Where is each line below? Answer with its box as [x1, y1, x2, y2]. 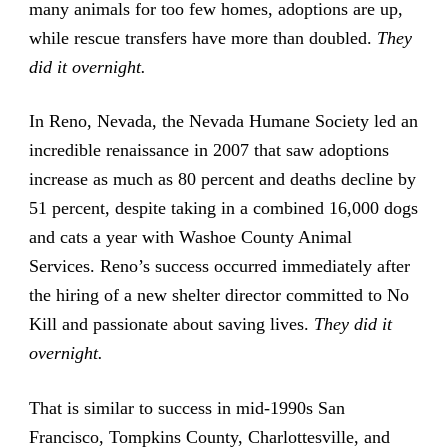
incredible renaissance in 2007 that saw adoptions [28, 140, 389, 161]
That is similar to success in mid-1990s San [28, 397, 345, 418]
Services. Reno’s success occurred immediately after [28, 256, 410, 277]
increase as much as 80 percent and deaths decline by [28, 169, 416, 190]
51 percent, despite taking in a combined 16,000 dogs [28, 198, 418, 219]
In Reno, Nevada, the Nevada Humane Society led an [28, 111, 418, 132]
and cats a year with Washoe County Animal [28, 227, 352, 248]
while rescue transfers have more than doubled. [28, 28, 377, 49]
